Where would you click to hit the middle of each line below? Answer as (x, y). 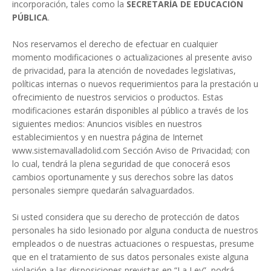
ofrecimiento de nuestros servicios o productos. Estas (118, 97)
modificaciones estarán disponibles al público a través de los (130, 111)
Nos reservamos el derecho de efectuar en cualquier (115, 44)
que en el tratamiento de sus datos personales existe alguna (130, 257)
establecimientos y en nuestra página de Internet (108, 137)
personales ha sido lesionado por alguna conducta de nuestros (135, 230)
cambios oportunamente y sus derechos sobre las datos (123, 177)
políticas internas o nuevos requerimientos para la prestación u (135, 84)
